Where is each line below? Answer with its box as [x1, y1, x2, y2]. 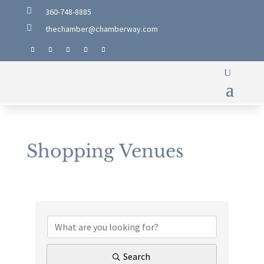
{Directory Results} [34, 193, 203, 215]
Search [123, 250, 151, 263]
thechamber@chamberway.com [45, 24, 158, 34]
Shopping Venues [26, 140, 184, 163]
